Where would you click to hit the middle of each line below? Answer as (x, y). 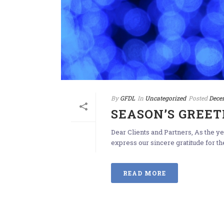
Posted (198, 98)
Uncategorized (165, 98)
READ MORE (144, 173)
